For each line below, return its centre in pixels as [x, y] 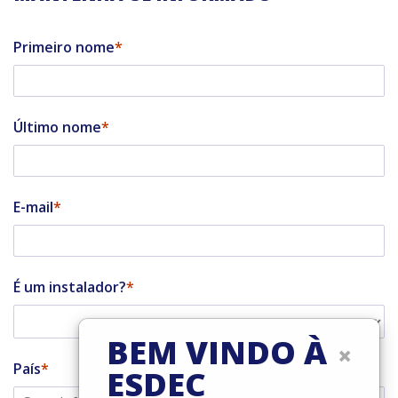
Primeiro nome [64, 47]
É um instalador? [70, 287]
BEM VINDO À [217, 352]
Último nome [57, 127]
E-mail [33, 207]
